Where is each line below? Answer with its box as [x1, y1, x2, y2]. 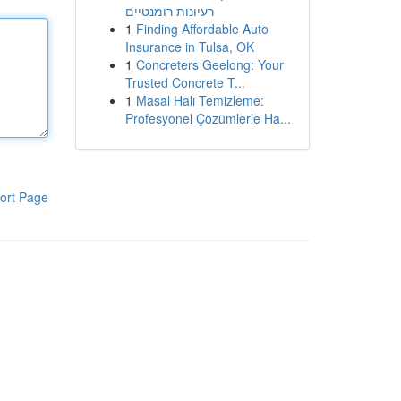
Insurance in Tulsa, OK [124, 38, 254, 55]
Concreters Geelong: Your [135, 55, 284, 73]
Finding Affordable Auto [135, 20, 269, 38]
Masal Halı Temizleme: [135, 91, 264, 109]
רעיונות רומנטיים [124, 2, 214, 20]
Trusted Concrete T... [124, 73, 245, 91]
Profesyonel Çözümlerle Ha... [124, 109, 291, 127]
